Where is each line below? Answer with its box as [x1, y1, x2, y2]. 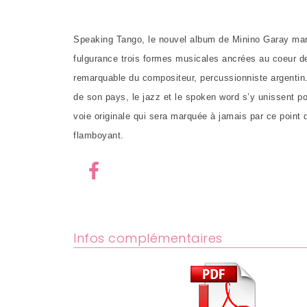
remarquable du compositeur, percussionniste [73, 73, 268, 83]
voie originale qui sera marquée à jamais [73, 111, 247, 121]
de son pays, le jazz [73, 92, 160, 102]
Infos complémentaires [73, 230, 223, 247]
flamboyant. [73, 130, 124, 140]
